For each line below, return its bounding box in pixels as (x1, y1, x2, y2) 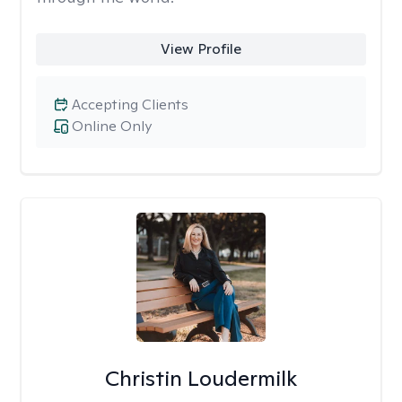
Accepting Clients (72, 95, 188, 114)
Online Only (72, 117, 152, 135)
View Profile (160, 39, 241, 58)
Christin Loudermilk (104, 364, 297, 392)
